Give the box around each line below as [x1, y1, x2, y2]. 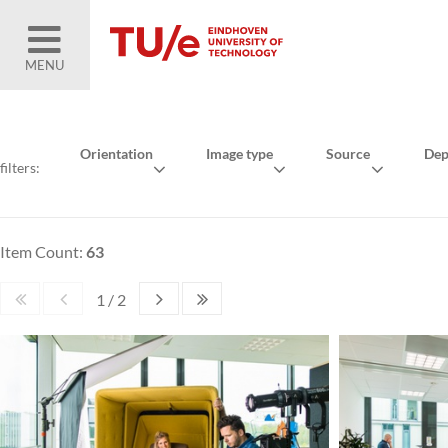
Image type [205, 145, 273, 162]
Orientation [80, 145, 153, 162]
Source [325, 145, 370, 162]
